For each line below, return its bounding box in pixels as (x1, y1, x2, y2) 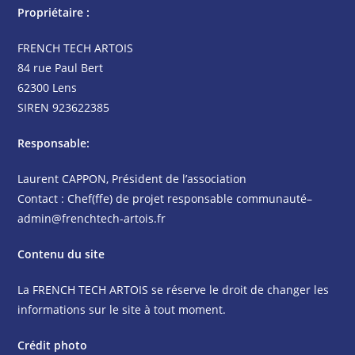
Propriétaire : (17, 5, 90, 20)
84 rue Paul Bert (17, 60, 104, 75)
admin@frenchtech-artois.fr (17, 211, 166, 226)
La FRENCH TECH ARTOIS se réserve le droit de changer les (17, 282, 330, 297)
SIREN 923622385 (17, 100, 110, 115)
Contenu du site (17, 246, 105, 261)
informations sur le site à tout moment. (17, 302, 227, 317)
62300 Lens (17, 80, 78, 95)
